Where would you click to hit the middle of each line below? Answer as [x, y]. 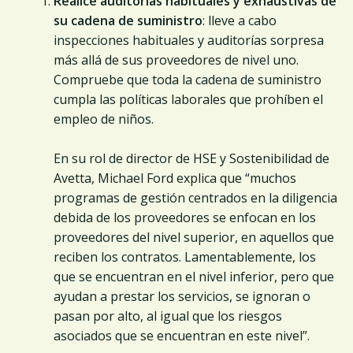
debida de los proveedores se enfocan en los [185, 217]
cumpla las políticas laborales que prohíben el [188, 99]
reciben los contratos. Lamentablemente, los [185, 256]
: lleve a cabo [240, 20]
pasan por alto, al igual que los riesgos [168, 316]
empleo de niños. [104, 119]
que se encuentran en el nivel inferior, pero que [194, 276]
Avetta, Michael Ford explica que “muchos [175, 178]
